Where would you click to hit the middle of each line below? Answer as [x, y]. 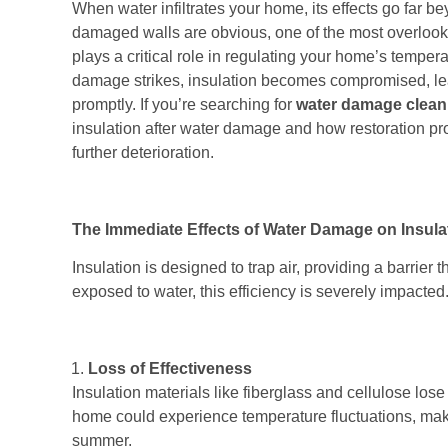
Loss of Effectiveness [170, 368]
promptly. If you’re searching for [184, 104]
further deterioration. [143, 152]
